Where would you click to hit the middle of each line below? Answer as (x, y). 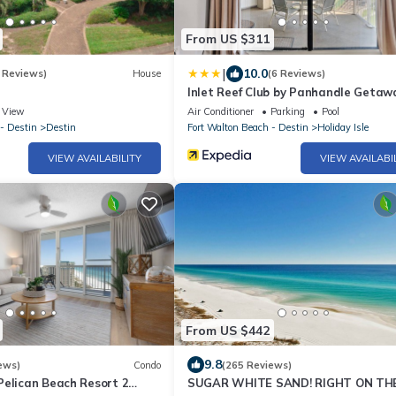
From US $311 (228, 39)
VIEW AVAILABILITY (95, 158)
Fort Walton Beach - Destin (248, 127)
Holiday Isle (343, 127)
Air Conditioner (221, 111)
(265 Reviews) (257, 365)
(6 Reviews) (297, 73)
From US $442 (228, 330)
